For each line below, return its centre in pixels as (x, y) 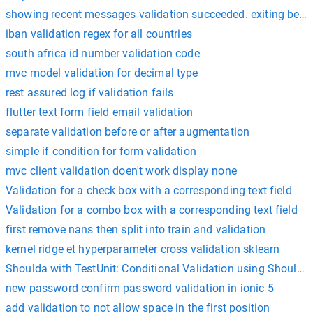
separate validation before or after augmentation (128, 131)
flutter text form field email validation (99, 112)
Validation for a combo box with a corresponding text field (152, 210)
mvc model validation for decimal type (102, 73)
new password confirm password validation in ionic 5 (140, 288)
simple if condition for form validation (101, 151)
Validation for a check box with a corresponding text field (149, 190)
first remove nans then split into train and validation (136, 229)
